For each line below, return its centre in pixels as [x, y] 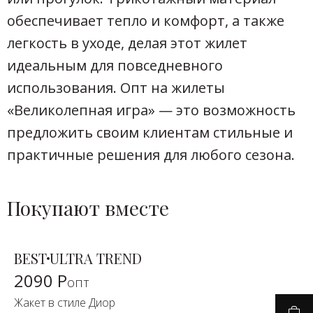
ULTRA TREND [96, 258]
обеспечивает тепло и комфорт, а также [146, 20]
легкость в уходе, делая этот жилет [127, 43]
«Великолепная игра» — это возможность [151, 110]
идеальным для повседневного [115, 65]
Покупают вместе [88, 208]
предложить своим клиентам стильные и [150, 132]
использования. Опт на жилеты [116, 87]
